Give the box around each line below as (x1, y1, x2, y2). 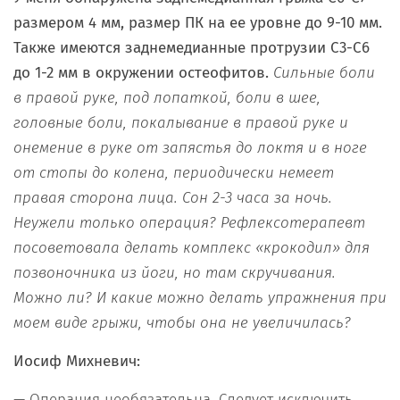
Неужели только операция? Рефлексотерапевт (13, 212, 365, 232)
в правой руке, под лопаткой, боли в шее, (13, 87, 321, 107)
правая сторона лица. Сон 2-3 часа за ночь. (13, 187, 332, 207)
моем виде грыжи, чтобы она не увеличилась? (13, 312, 351, 332)
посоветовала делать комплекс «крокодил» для (13, 237, 370, 257)
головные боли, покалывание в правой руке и (13, 112, 348, 132)
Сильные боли (273, 62, 375, 82)
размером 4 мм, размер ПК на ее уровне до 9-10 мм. (13, 12, 382, 32)
